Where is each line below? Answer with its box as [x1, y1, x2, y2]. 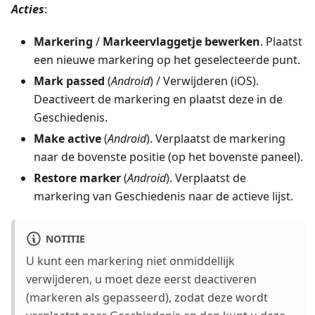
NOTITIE [45, 231, 85, 245]
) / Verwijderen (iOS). [150, 73, 259, 89]
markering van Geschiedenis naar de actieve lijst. [34, 188, 293, 205]
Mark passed [34, 73, 105, 89]
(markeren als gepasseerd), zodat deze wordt [26, 290, 268, 306]
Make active [34, 131, 101, 147]
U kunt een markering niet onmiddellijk [26, 253, 235, 269]
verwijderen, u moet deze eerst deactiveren [26, 271, 257, 288]
